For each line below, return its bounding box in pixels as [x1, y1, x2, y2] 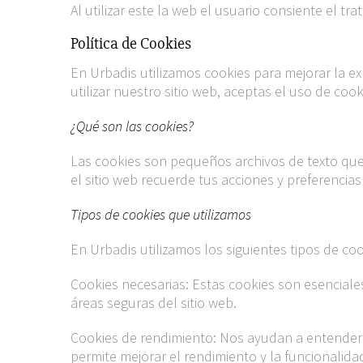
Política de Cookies [70, 33, 191, 53]
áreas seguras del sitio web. [70, 293, 237, 312]
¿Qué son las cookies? [70, 117, 194, 135]
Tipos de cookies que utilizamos [70, 205, 251, 224]
